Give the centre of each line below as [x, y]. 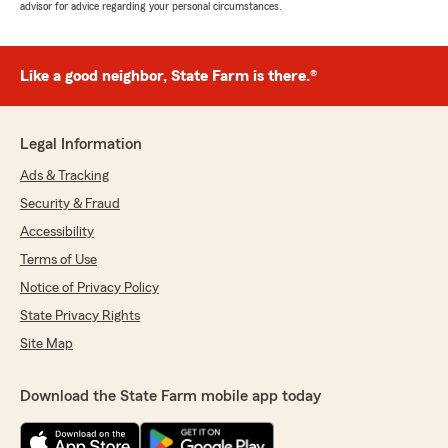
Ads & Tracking [64, 176]
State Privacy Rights [80, 316]
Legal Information [81, 144]
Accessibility [57, 232]
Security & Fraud [70, 204]
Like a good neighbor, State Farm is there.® [168, 76]
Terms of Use [58, 260]
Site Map [46, 344]
